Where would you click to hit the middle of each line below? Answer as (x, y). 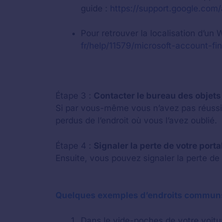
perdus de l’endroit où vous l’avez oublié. (136, 120)
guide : (95, 8)
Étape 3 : (75, 96)
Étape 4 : (75, 145)
